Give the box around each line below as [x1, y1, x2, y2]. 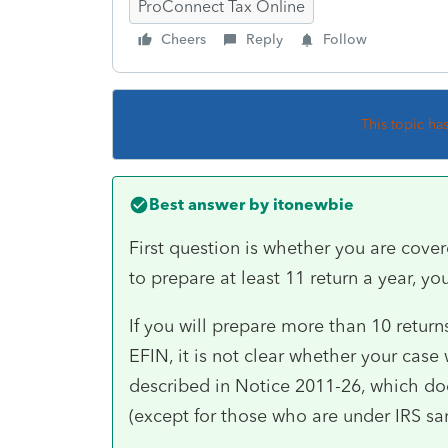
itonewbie [269, 194, 354, 214]
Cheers [161, 30, 206, 48]
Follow [323, 30, 367, 48]
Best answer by [149, 194, 269, 214]
